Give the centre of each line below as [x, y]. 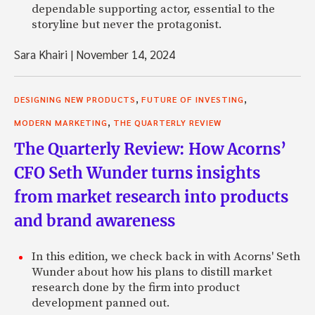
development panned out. [101, 303]
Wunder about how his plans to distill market [152, 272]
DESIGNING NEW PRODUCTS [75, 99]
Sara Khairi [42, 54]
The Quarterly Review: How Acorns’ [150, 149]
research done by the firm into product [136, 287]
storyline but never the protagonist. [127, 24]
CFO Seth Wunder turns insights [137, 173]
